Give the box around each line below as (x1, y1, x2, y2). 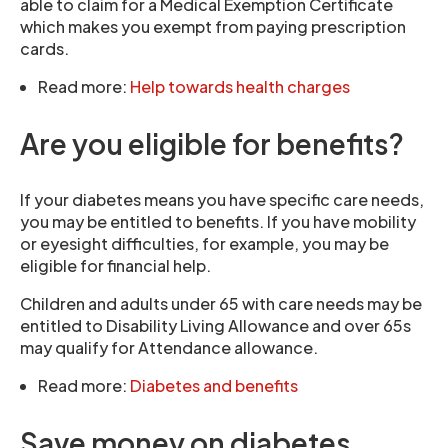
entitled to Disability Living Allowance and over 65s (20, 315, 411, 336)
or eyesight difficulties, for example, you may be (20, 233, 389, 254)
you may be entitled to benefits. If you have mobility (20, 211, 416, 232)
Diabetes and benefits (130, 375, 298, 396)
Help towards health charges (130, 76, 350, 97)
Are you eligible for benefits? (20, 126, 404, 161)
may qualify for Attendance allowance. (20, 337, 318, 358)
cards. (20, 38, 69, 59)
